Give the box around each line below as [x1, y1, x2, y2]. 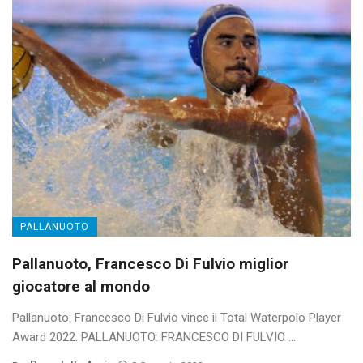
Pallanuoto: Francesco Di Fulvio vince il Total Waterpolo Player [12, 310, 341, 325]
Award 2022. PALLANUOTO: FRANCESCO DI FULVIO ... [12, 329, 296, 344]
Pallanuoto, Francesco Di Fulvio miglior [12, 254, 288, 273]
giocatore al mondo [12, 276, 150, 296]
